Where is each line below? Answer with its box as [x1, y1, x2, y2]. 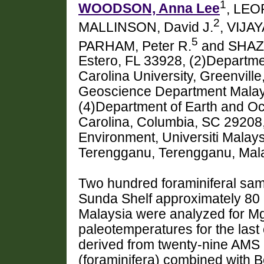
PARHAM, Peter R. [78, 38, 192, 54]
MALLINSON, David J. [78, 19, 213, 35]
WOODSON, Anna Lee [78, 1, 220, 16]
